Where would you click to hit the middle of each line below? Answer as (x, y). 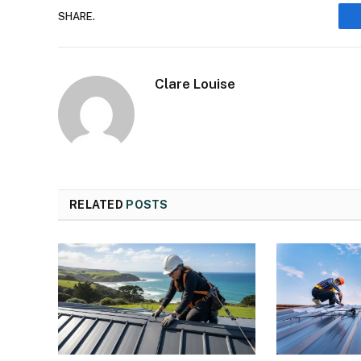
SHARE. (77, 16)
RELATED (98, 205)
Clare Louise (195, 84)
